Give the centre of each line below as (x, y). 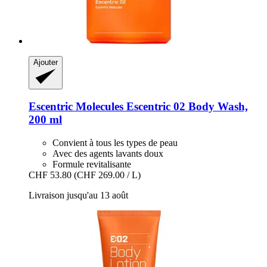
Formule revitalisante (92, 164)
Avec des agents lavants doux (108, 154)
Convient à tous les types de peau (115, 143)
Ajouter (46, 62)
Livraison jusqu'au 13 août (78, 195)
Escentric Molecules (76, 107)
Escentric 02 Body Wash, (186, 107)
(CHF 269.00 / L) (107, 175)
